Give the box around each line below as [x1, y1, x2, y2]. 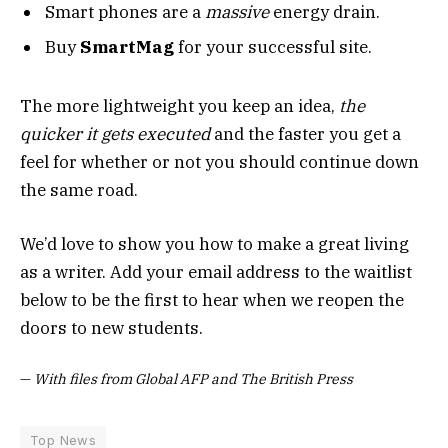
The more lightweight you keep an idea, [20, 94, 339, 117]
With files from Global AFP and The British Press [34, 370, 353, 389]
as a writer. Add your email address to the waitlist [20, 261, 412, 284]
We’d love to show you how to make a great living [20, 233, 409, 256]
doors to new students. [20, 317, 203, 340]
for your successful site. [174, 36, 372, 59]
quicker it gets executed [20, 122, 210, 145]
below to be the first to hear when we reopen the [20, 289, 404, 312]
